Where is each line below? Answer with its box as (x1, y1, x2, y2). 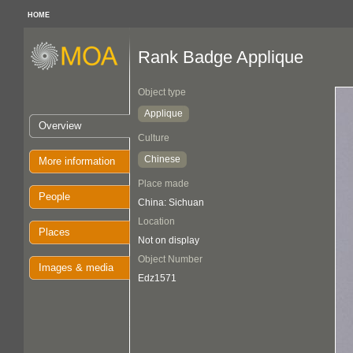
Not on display (138, 235, 199, 246)
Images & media (39, 262, 113, 273)
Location (138, 216, 175, 227)
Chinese (144, 154, 180, 165)
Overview (39, 120, 81, 132)
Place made (138, 178, 189, 189)
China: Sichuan (138, 197, 204, 208)
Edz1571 (138, 273, 176, 284)
